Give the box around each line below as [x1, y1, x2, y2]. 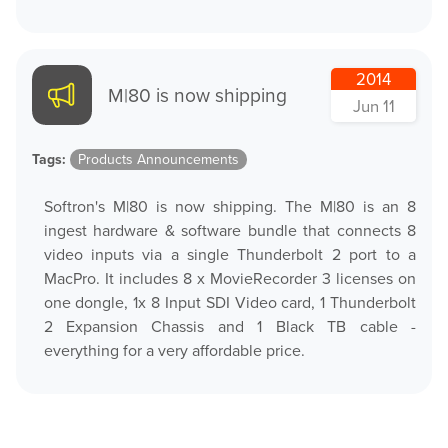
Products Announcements [78, 149, 239, 170]
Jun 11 [352, 94, 395, 118]
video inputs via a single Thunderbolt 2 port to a [43, 243, 416, 266]
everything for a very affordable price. [43, 339, 305, 362]
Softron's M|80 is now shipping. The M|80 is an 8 [43, 195, 416, 218]
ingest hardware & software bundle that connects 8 [43, 219, 416, 242]
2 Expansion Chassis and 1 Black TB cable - [43, 315, 416, 338]
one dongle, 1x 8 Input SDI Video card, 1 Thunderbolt [43, 291, 416, 314]
